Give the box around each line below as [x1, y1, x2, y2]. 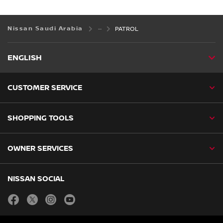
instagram [57, 193, 94, 201]
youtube [76, 193, 105, 201]
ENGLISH [7, 53, 42, 63]
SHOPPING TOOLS [7, 113, 74, 123]
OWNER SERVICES [7, 144, 73, 153]
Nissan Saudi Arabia [7, 25, 85, 33]
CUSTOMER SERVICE [7, 83, 82, 93]
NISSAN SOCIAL [7, 174, 64, 184]
